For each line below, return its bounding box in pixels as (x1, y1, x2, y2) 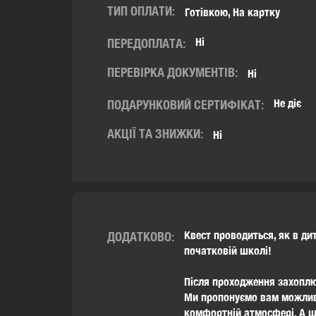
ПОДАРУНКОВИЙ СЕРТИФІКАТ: (107, 97, 264, 112)
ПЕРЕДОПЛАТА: (107, 36, 186, 51)
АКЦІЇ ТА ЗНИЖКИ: (107, 126, 203, 141)
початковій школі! (184, 244, 272, 257)
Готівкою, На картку (185, 6, 280, 19)
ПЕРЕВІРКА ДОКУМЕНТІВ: (107, 65, 238, 80)
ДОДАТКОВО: (107, 229, 174, 244)
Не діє (274, 97, 301, 110)
